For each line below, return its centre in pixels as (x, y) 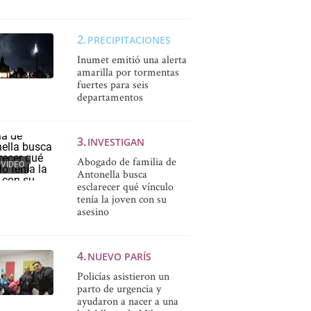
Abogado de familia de (126, 162)
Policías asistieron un (123, 276)
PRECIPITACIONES (129, 40)
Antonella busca (112, 174)
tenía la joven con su (121, 199)
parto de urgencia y (119, 289)
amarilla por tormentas (128, 72)
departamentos (110, 97)
